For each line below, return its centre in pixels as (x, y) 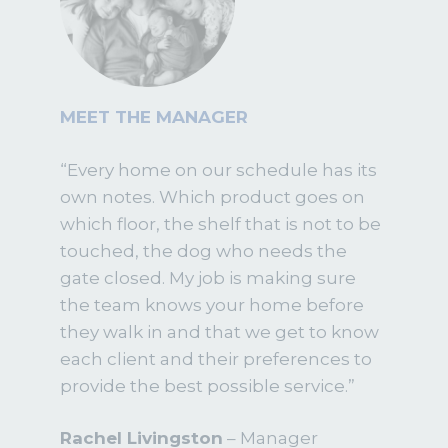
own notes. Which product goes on (212, 196)
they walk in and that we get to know (219, 331)
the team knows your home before (212, 304)
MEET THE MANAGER (154, 117)
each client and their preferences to (216, 358)
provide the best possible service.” (207, 385)
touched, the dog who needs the (203, 250)
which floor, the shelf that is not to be (220, 223)
